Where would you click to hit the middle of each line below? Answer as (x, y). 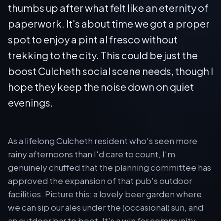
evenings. (31, 103)
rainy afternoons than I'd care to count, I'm (92, 154)
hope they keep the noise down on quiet (101, 87)
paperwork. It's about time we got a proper (109, 24)
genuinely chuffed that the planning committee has (110, 167)
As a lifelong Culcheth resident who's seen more (103, 141)
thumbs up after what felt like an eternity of (108, 8)
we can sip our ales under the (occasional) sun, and (106, 207)
